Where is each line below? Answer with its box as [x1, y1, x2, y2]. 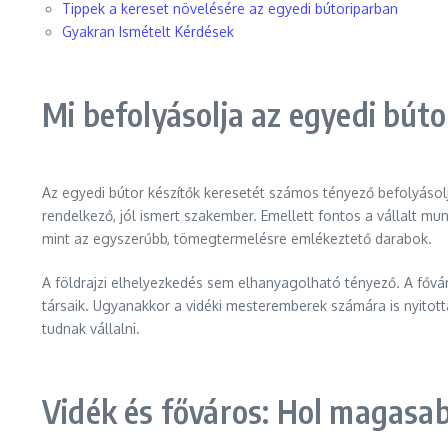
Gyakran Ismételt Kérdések [62, 23, 234, 40]
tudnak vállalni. [42, 320, 140, 337]
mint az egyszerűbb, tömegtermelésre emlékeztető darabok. [42, 230, 432, 247]
